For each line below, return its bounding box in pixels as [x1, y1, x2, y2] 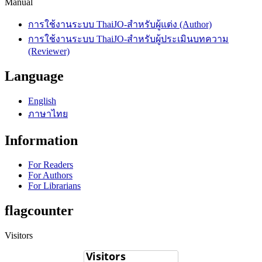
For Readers [28, 160, 73, 170]
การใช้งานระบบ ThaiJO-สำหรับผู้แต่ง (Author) [28, 19, 212, 29]
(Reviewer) [28, 46, 70, 56]
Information [5, 132, 78, 148]
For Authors [28, 170, 73, 181]
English [28, 95, 56, 106]
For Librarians [28, 181, 81, 191]
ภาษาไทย [28, 108, 68, 119]
